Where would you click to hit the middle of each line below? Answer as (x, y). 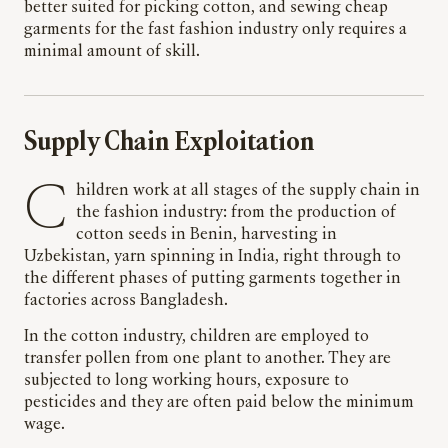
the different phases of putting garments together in (212, 279)
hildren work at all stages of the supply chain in (248, 191)
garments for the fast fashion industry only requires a (215, 30)
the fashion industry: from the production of (236, 213)
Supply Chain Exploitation (169, 144)
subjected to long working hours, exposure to (186, 381)
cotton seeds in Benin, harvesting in (206, 235)
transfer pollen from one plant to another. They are (207, 359)
